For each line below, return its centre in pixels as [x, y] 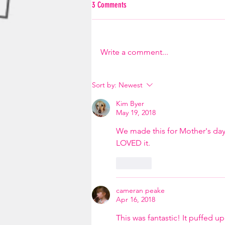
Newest [131, 85]
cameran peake [140, 190]
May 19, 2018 [136, 113]
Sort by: [104, 85]
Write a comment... [134, 52]
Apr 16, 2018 [136, 199]
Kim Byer [130, 103]
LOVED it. [134, 143]
